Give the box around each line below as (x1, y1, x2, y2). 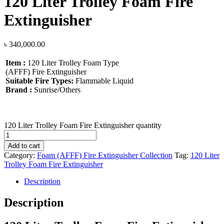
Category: (4, 151, 37, 160)
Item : (5, 58, 25, 67)
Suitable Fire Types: (5, 76, 73, 85)
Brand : (5, 85, 32, 94)
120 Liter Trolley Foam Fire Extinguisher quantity (4, 121, 161, 130)
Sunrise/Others (32, 85, 80, 94)
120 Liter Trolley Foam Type (25, 58, 119, 67)
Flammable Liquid (73, 76, 133, 85)
